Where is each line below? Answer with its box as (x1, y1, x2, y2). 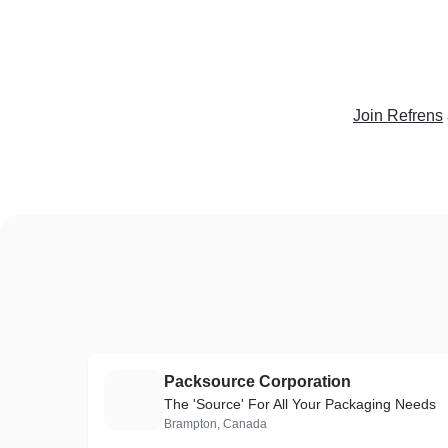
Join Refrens (353, 107, 443, 124)
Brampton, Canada (164, 417, 267, 431)
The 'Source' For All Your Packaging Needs (164, 396, 437, 412)
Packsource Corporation (164, 373, 351, 390)
